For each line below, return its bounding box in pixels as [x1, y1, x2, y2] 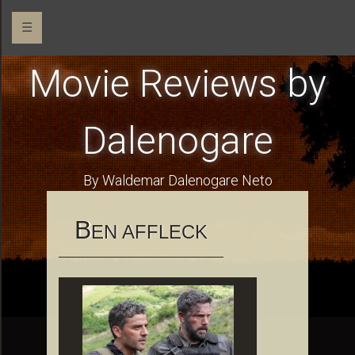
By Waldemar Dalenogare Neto [82, 172, 273, 189]
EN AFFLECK [91, 221, 208, 242]
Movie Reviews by [29, 61, 326, 106]
